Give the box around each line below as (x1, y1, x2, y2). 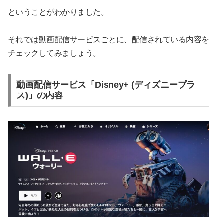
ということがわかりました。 (8, 7, 108, 16)
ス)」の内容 (16, 91, 63, 101)
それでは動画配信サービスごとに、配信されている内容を (8, 35, 209, 44)
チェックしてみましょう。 (8, 48, 101, 57)
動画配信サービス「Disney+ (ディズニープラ (16, 80, 195, 90)
